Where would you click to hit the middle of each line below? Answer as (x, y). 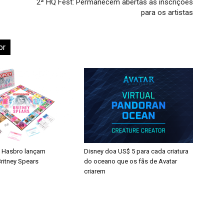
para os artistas (167, 12)
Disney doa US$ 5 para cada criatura (136, 151)
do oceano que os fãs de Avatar (130, 161)
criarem (95, 171)
